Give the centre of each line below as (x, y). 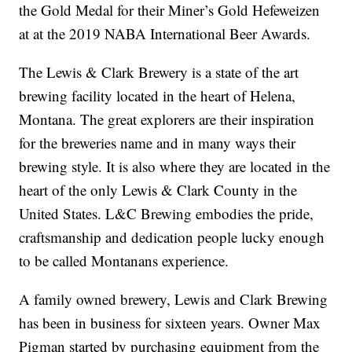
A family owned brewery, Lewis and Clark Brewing (174, 299)
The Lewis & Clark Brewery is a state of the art (159, 72)
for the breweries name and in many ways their (158, 143)
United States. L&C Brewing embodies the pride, (167, 214)
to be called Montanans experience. (124, 261)
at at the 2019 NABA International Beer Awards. (165, 34)
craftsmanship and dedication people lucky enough (172, 237)
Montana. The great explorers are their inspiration (167, 119)
